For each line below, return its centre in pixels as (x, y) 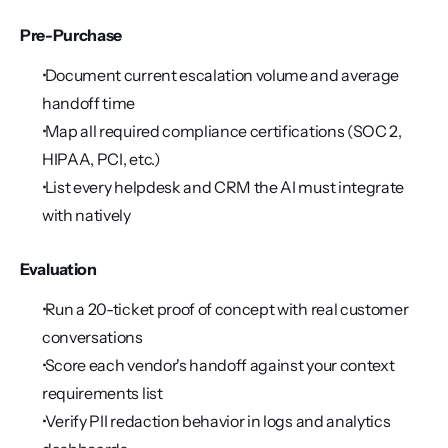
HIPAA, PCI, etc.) (101, 159)
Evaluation (58, 269)
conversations (92, 337)
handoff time (89, 103)
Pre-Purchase (71, 35)
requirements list (102, 393)
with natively (86, 215)
